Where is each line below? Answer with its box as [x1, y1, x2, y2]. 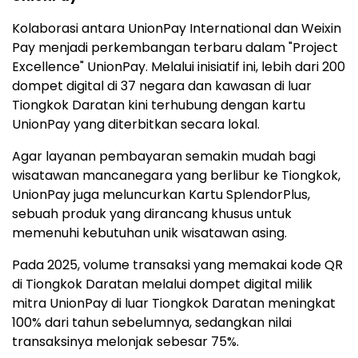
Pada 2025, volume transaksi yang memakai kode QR [12, 256, 343, 274]
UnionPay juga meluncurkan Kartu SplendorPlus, [12, 185, 310, 204]
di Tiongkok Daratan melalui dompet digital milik [12, 275, 312, 293]
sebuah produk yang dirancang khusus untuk [12, 205, 292, 223]
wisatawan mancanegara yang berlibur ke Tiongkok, [12, 166, 340, 185]
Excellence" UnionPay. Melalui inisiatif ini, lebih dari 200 [12, 58, 345, 76]
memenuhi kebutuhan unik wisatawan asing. [12, 224, 287, 242]
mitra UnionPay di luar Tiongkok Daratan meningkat [12, 294, 336, 312]
